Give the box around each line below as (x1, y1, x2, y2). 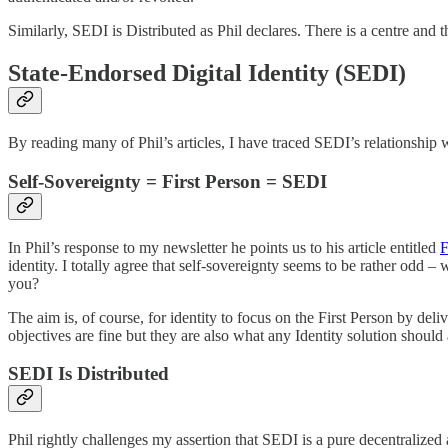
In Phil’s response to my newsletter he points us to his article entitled (8, 238, 440, 256)
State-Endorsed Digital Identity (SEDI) (8, 60, 406, 87)
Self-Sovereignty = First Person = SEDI (8, 170, 327, 192)
